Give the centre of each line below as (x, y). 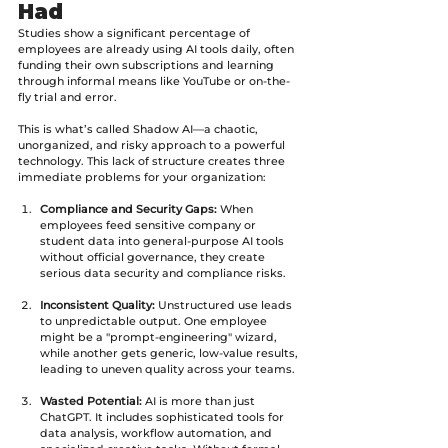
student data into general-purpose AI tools (163, 240)
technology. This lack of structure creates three (153, 160)
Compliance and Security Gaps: (128, 208)
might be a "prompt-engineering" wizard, (160, 336)
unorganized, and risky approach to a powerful (153, 144)
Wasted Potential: (91, 400)
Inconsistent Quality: (97, 304)
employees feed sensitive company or (149, 224)
